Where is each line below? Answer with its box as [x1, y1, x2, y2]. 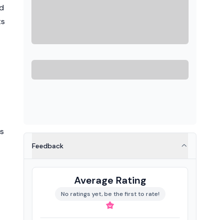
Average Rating [74, 174, 146, 187]
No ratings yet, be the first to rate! [60, 190, 160, 198]
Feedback [32, 141, 63, 150]
